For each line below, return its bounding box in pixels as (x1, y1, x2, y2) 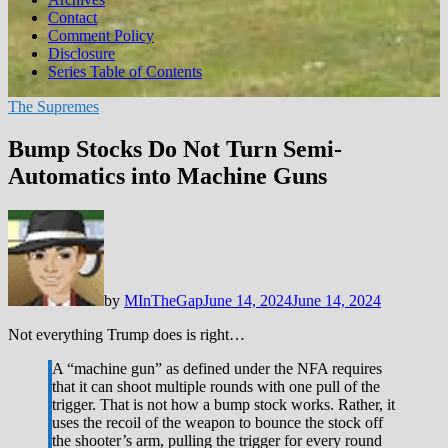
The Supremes (8, 98, 99, 115)
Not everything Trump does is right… (8, 325, 245, 343)
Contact (48, 9, 97, 26)
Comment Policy (48, 27, 154, 44)
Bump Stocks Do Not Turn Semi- (8, 135, 342, 162)
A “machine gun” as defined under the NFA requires (52, 359, 382, 377)
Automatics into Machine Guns (8, 162, 327, 189)
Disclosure (48, 45, 115, 62)
